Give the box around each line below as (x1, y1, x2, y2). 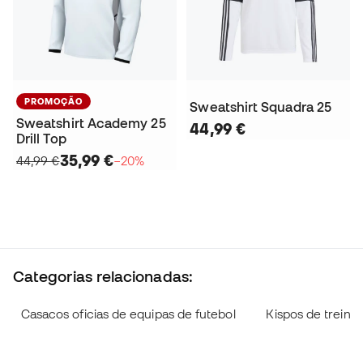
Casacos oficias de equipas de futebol (20, 306, 236, 321)
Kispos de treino (266, 306, 358, 321)
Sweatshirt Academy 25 (16, 115, 166, 130)
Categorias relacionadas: (13, 267, 193, 285)
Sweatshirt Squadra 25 (190, 99, 332, 114)
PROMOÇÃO (24, 96, 83, 106)
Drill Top (16, 130, 66, 146)
